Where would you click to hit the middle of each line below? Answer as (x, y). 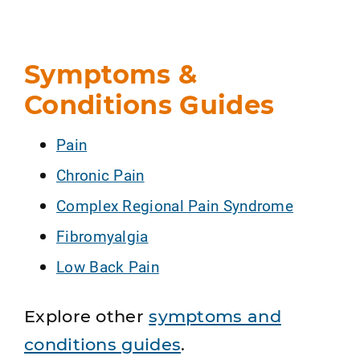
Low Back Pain (108, 267)
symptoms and (215, 317)
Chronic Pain (100, 175)
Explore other (87, 317)
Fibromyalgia (102, 236)
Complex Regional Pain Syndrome (175, 206)
